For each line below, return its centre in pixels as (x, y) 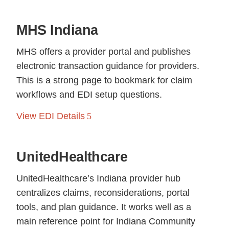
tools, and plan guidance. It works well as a (104, 207)
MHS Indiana (57, 30)
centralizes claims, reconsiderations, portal (103, 192)
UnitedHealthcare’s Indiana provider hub (99, 178)
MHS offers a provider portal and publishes (104, 51)
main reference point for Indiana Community (106, 221)
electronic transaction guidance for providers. (108, 66)
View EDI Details (51, 116)
